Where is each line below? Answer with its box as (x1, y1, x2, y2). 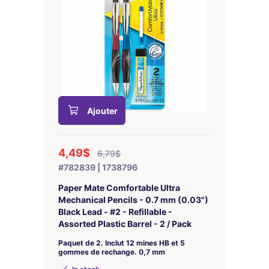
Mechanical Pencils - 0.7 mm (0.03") (58, 195, 208, 205)
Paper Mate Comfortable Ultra (58, 183, 180, 193)
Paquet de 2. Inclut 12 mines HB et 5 (58, 238, 185, 247)
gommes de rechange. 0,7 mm (58, 247, 165, 256)
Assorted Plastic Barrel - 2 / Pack (58, 219, 192, 229)
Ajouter (87, 106, 118, 116)
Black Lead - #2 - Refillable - (58, 207, 172, 217)
